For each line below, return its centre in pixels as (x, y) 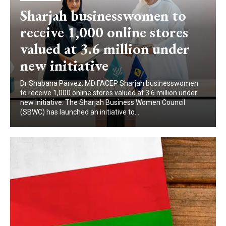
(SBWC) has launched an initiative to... (80, 112)
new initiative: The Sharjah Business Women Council (103, 103)
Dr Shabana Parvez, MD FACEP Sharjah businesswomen (109, 83)
